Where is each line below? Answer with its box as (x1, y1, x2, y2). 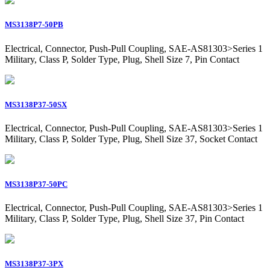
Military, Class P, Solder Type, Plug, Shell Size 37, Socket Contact (5, 133, 257, 144)
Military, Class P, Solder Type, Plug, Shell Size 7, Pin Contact (5, 54, 239, 64)
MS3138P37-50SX (5, 99, 67, 109)
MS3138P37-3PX (5, 259, 63, 269)
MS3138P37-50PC (5, 180, 67, 189)
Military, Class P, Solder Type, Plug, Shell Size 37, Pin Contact (5, 213, 244, 224)
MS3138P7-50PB (5, 20, 63, 30)
